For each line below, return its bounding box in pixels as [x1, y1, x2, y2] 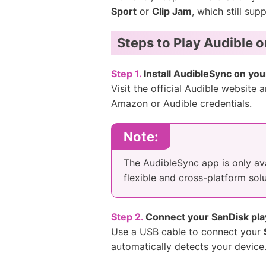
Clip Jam [152, 5, 192, 17]
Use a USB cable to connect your [111, 226, 264, 237]
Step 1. [111, 68, 141, 80]
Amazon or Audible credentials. [111, 97, 252, 109]
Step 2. [111, 211, 143, 223]
